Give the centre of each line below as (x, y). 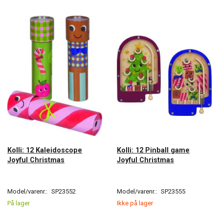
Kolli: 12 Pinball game (153, 150)
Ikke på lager (135, 203)
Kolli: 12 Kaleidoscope (45, 150)
